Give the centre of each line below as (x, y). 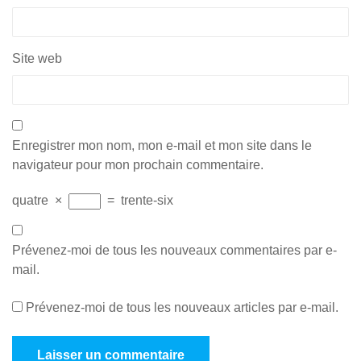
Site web (37, 58)
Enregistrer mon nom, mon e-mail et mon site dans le (162, 145)
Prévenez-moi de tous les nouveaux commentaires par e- (174, 250)
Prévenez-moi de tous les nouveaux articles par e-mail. (182, 307)
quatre (30, 200)
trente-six (147, 200)
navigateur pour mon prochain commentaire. (138, 165)
